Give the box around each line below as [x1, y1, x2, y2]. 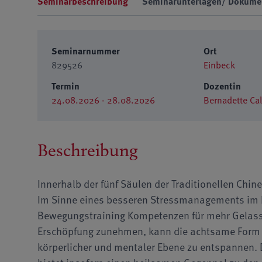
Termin [51, 78, 80, 93]
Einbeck [203, 57, 235, 72]
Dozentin [203, 78, 241, 93]
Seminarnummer [51, 43, 120, 58]
